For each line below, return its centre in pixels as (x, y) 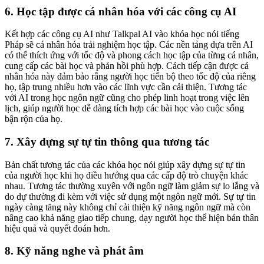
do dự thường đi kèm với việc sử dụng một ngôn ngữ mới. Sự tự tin (130, 196)
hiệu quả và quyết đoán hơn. (57, 228)
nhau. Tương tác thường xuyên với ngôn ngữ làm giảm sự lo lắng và (132, 186)
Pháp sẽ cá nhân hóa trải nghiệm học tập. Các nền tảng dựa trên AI (129, 45)
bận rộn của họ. (34, 119)
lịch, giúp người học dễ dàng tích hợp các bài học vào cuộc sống (124, 108)
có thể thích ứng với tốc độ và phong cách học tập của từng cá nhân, (132, 55)
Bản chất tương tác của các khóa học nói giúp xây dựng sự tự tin (125, 164)
